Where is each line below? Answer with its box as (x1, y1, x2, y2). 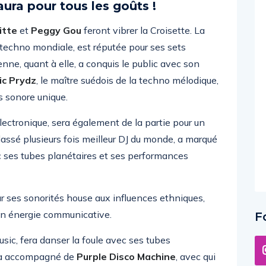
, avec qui (176, 251, 216, 262)
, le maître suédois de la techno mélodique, (36, 74, 218, 86)
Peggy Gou (31, 24, 81, 36)
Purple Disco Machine (77, 251, 176, 262)
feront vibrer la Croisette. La (81, 24, 205, 36)
